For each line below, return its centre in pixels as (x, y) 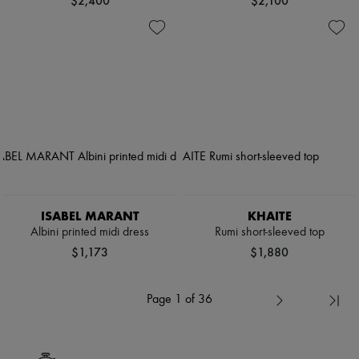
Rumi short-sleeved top (269, 232)
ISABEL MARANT (90, 216)
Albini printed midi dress (90, 232)
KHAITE (269, 216)
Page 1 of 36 (179, 300)
